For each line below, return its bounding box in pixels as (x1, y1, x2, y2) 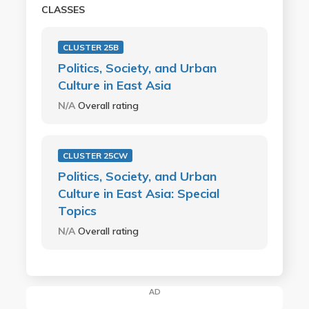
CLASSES (41, 3, 85, 16)
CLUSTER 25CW (62, 150, 128, 161)
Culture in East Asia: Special (57, 185, 219, 201)
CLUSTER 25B (62, 41, 119, 52)
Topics (57, 202, 97, 219)
